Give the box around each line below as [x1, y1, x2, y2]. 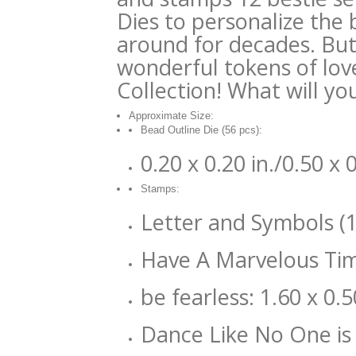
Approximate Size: [129, 110, 214, 122]
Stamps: [141, 183, 180, 195]
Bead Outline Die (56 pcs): [141, 124, 262, 136]
